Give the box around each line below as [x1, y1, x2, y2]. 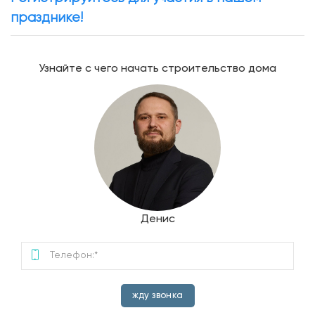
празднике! [11, 11, 83, 25]
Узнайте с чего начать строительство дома [39, 63, 276, 75]
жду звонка [131, 290, 184, 300]
